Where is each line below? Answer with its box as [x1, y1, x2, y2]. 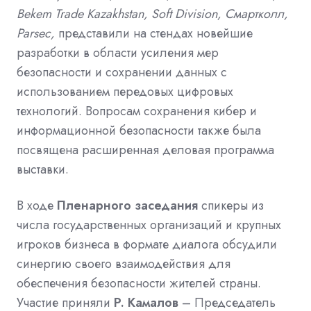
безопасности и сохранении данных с [17, 62, 227, 81]
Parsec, [17, 24, 55, 42]
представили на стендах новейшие [55, 24, 253, 42]
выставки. [17, 160, 69, 178]
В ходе [17, 196, 53, 215]
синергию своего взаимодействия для [17, 254, 230, 273]
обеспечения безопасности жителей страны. [17, 274, 261, 292]
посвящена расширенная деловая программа [17, 140, 274, 159]
